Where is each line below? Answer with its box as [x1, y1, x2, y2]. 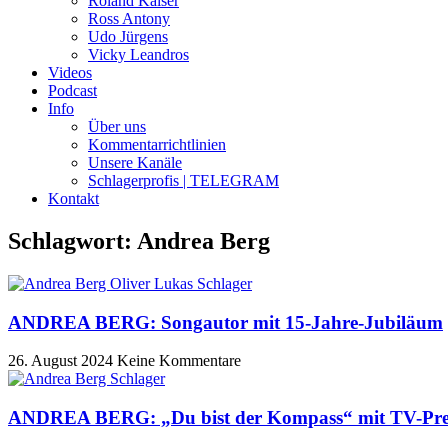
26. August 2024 [8, 352, 117, 370]
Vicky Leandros [88, 46, 189, 63]
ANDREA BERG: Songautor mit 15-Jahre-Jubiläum [8, 311, 443, 333]
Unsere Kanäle [88, 154, 182, 171]
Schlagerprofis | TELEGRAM [88, 172, 279, 189]
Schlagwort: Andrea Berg [8, 227, 270, 254]
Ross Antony [88, 10, 170, 27]
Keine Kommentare [117, 352, 241, 370]
